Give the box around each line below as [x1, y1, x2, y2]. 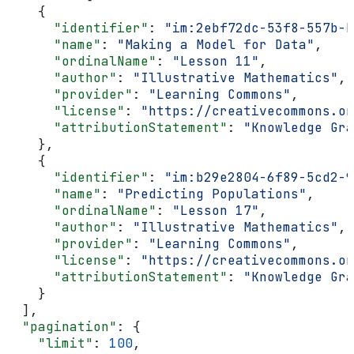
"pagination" [6, 318, 117, 335]
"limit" [6, 334, 93, 352]
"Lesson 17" [172, 201, 259, 219]
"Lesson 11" [172, 52, 259, 70]
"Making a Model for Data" [117, 36, 314, 53]
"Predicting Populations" [117, 185, 307, 202]
